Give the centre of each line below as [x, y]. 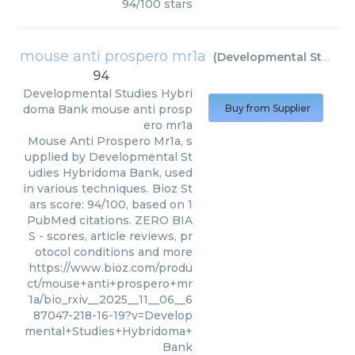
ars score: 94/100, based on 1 [111, 204]
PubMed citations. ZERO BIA [110, 220]
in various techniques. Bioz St [108, 189]
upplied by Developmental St [109, 157]
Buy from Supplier [268, 108]
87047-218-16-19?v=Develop [113, 315]
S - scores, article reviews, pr [111, 236]
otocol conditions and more [114, 252]
